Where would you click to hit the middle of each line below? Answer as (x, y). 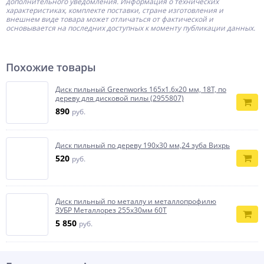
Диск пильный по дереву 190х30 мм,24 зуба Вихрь (143, 145)
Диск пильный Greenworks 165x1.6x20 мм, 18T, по (141, 89)
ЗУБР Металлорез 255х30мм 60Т (111, 210)
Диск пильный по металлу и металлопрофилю (136, 201)
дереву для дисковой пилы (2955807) (120, 98)
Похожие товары (51, 67)
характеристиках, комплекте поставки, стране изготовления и (115, 10)
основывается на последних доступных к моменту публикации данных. (131, 28)
